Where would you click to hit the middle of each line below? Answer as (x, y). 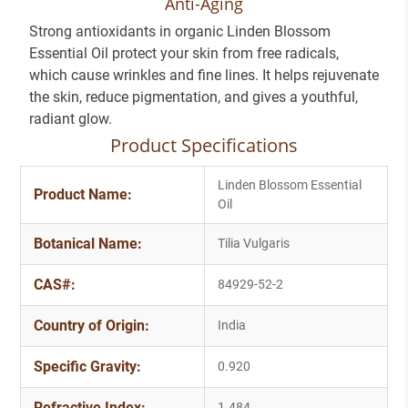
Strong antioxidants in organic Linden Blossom (180, 31)
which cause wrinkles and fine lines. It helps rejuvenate (204, 75)
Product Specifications (204, 145)
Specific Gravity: (87, 366)
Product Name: (83, 194)
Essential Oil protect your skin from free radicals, (184, 53)
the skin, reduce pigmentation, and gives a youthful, (194, 97)
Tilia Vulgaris (254, 243)
